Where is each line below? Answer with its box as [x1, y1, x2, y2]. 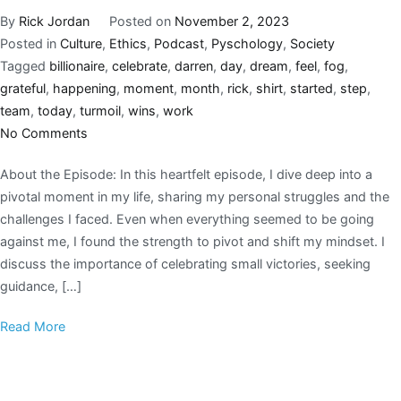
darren [175, 57, 213, 73]
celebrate [112, 57, 167, 73]
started [290, 80, 333, 96]
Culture [60, 35, 102, 51]
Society [290, 35, 335, 51]
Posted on [108, 13, 175, 29]
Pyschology [211, 35, 283, 51]
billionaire [49, 57, 105, 73]
